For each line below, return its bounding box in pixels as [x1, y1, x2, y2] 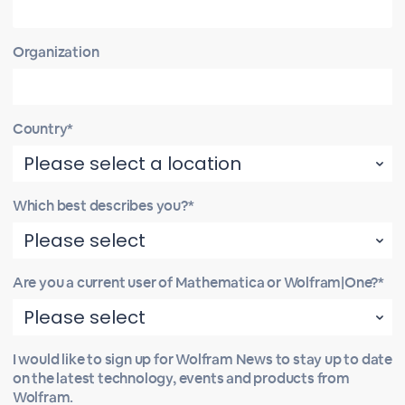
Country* [12, 119, 74, 138]
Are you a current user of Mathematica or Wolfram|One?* [12, 273, 385, 292]
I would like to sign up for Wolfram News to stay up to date [12, 350, 393, 369]
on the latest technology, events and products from [12, 369, 350, 388]
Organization [12, 42, 99, 61]
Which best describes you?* [12, 196, 194, 215]
